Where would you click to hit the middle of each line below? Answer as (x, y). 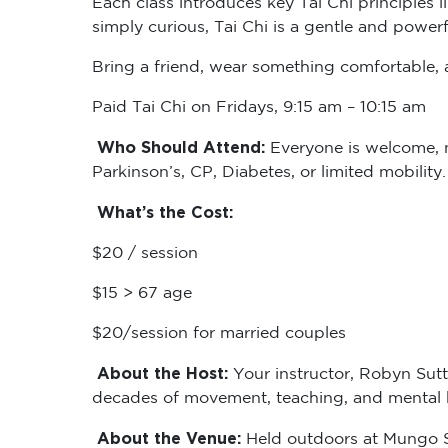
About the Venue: (169, 433)
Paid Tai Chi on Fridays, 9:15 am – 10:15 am (259, 101)
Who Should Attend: (181, 142)
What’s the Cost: (165, 207)
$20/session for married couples (219, 327)
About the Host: (162, 368)
